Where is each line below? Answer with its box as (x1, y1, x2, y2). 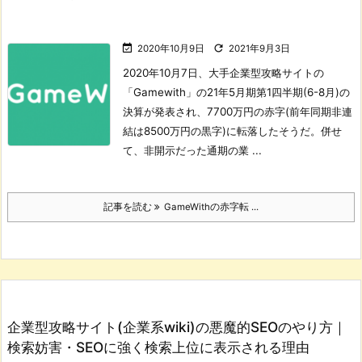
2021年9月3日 (229, 42, 290, 54)
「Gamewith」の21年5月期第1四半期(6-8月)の (123, 85, 350, 99)
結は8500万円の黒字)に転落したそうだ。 (123, 124, 321, 137)
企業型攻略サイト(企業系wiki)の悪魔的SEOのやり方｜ (7, 318, 347, 335)
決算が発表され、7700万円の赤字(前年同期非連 (123, 104, 352, 118)
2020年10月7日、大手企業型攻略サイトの (123, 65, 324, 79)
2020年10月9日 (137, 42, 204, 54)
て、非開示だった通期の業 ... (123, 143, 262, 157)
